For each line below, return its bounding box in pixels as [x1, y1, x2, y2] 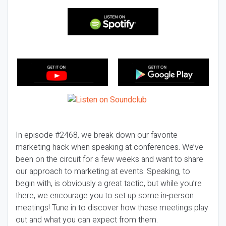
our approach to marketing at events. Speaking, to [16, 165, 190, 178]
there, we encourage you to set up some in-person [16, 190, 194, 202]
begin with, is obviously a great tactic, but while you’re [16, 178, 202, 190]
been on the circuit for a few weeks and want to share [16, 153, 203, 165]
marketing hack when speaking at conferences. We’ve [16, 141, 203, 153]
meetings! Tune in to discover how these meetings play [16, 202, 208, 214]
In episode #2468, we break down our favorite [16, 129, 178, 141]
